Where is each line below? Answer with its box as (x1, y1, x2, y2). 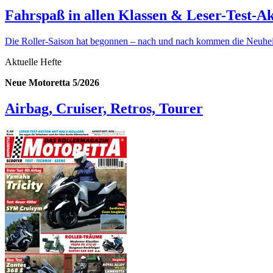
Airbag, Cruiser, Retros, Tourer (5, 100, 203, 116)
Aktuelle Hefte (5, 57, 62, 68)
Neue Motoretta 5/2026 (5, 77, 99, 88)
